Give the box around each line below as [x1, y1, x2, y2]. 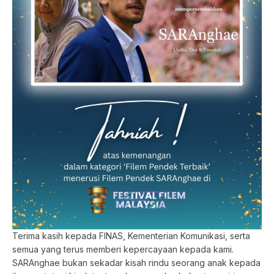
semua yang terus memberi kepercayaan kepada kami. [12, 243, 234, 254]
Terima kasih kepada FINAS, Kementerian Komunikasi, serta [12, 230, 250, 241]
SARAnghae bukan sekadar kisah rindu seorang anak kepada [12, 257, 261, 268]
